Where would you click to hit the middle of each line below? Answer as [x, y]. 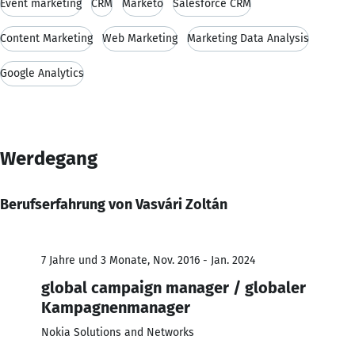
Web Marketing [140, 38]
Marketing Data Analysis [248, 38]
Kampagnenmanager [116, 307]
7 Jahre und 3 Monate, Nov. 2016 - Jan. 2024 [148, 260]
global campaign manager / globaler [174, 287]
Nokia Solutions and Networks [118, 332]
